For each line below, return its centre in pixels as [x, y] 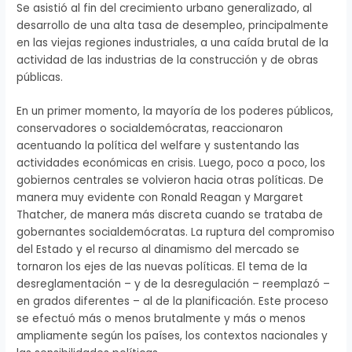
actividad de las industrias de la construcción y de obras [168, 60]
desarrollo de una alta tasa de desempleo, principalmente [173, 25]
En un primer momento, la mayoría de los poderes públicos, [175, 112]
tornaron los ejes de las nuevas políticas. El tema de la [162, 267]
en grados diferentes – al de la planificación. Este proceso [173, 302]
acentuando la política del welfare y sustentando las [158, 146]
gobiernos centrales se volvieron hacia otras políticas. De [170, 181]
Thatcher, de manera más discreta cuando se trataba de [170, 215]
